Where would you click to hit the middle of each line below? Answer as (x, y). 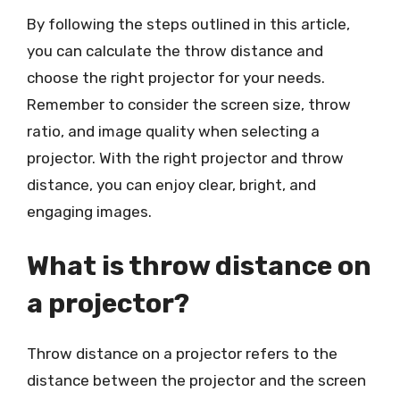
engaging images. (89, 211)
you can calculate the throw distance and (175, 50)
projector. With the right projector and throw (185, 158)
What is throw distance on (199, 266)
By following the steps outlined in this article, (188, 24)
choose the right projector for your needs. (176, 77)
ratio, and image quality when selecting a (173, 131)
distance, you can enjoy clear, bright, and (171, 184)
